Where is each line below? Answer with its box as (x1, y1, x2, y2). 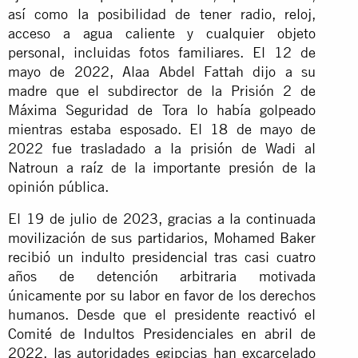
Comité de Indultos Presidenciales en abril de (8, 324, 316, 342)
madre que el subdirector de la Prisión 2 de (8, 82, 316, 99)
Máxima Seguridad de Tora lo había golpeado (8, 101, 316, 118)
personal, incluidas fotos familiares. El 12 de (8, 43, 316, 61)
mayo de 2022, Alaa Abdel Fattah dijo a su (8, 62, 316, 80)
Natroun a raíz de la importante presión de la (8, 158, 316, 176)
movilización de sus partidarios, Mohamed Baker (8, 229, 316, 246)
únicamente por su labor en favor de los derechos (8, 286, 316, 304)
